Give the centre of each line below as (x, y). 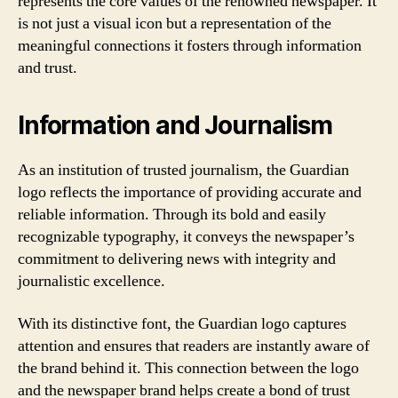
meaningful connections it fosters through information (190, 46)
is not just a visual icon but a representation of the (175, 24)
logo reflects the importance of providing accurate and (190, 192)
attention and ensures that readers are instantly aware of (194, 346)
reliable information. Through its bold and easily (172, 215)
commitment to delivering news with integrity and (177, 259)
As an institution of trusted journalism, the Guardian (183, 170)
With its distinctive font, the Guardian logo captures (182, 323)
